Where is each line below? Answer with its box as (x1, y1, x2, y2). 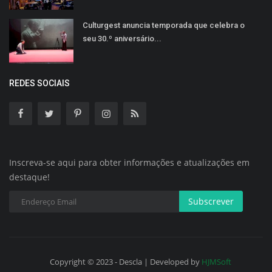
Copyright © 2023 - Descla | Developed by (50, 256, 202, 268)
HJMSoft (202, 256, 231, 268)
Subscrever (188, 195, 234, 208)
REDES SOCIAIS (9, 78, 70, 89)
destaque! (9, 171, 50, 183)
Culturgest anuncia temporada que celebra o (83, 21, 245, 30)
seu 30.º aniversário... (83, 34, 161, 44)
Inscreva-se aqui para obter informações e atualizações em (9, 157, 250, 169)
